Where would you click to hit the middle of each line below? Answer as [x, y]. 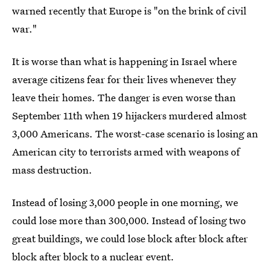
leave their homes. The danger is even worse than [124, 98]
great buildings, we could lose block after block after [130, 239]
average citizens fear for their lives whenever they [124, 80]
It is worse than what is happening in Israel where [124, 61]
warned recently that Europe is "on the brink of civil [129, 11]
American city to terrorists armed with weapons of [126, 152]
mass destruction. [52, 170]
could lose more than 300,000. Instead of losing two [129, 221]
